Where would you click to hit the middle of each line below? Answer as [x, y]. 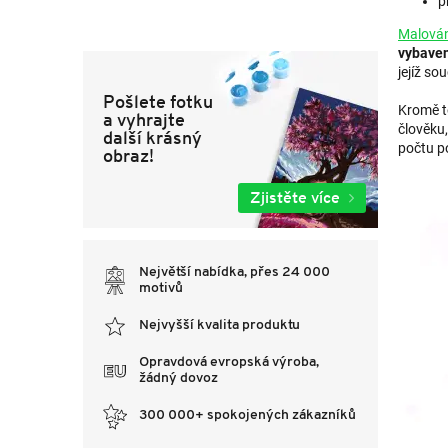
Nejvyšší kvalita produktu [219, 325]
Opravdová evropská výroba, [229, 362]
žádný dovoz [178, 378]
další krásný [152, 137]
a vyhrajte [144, 119]
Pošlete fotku [158, 101]
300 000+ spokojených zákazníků [247, 416]
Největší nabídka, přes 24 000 [234, 272]
